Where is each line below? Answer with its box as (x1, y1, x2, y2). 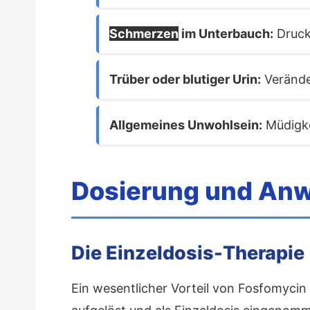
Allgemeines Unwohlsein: (109, 117, 262, 132)
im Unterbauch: (179, 26, 273, 41)
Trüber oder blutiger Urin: (109, 71, 261, 86)
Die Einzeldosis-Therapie (71, 241, 304, 264)
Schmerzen (109, 26, 179, 41)
